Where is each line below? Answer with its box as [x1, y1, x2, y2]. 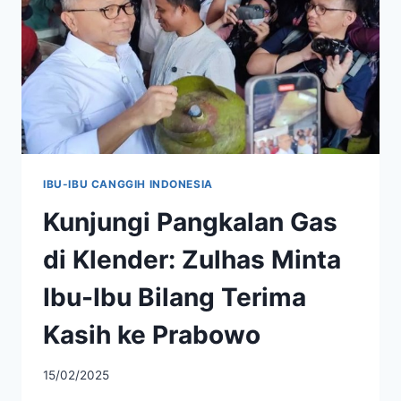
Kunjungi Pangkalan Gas [43, 207, 337, 238]
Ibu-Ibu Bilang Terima [43, 282, 306, 313]
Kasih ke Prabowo [43, 320, 260, 351]
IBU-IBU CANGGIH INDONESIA [43, 177, 213, 192]
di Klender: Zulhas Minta [43, 244, 341, 276]
